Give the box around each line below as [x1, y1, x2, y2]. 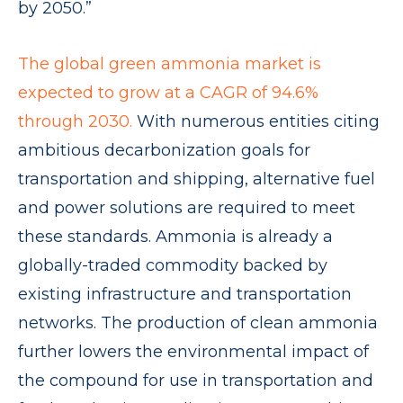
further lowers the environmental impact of [18, 342, 369, 362]
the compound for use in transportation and [18, 371, 373, 390]
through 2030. [18, 112, 132, 131]
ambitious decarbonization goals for [18, 140, 310, 160]
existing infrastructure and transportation [18, 284, 352, 304]
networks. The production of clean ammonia [18, 313, 378, 333]
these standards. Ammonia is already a [18, 227, 333, 246]
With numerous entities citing [132, 112, 380, 131]
